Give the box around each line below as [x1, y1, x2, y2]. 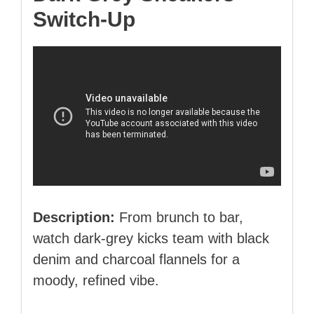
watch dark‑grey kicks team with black [33, 231, 269, 247]
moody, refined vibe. [33, 273, 159, 289]
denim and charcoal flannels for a [33, 252, 240, 268]
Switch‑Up [33, 8, 135, 32]
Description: [33, 210, 115, 226]
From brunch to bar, [115, 210, 243, 226]
